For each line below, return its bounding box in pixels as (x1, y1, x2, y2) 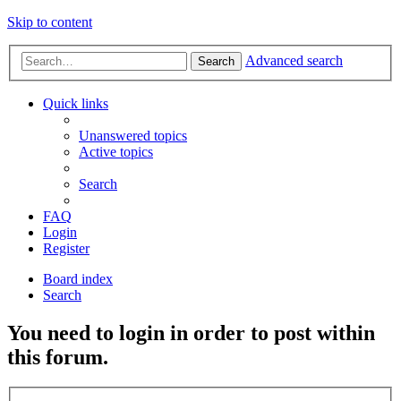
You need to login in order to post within (7, 320, 375, 345)
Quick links (43, 95, 108, 111)
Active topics (79, 143, 153, 159)
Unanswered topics (79, 127, 187, 143)
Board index (43, 270, 113, 286)
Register (43, 240, 90, 256)
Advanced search (245, 52, 343, 68)
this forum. (7, 345, 108, 369)
